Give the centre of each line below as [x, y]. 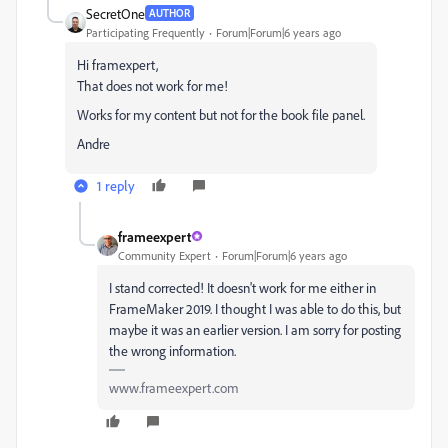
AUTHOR [169, 13]
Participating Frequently [145, 32]
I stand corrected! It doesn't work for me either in [242, 287]
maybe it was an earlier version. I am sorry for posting [255, 329]
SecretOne [115, 13]
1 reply [116, 185]
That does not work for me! [152, 85]
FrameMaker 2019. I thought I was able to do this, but [255, 308]
